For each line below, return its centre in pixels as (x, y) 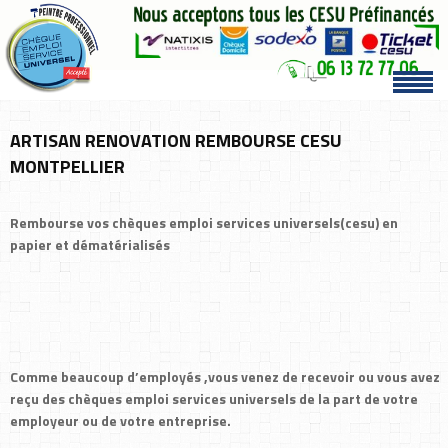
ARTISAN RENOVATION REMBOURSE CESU (176, 140)
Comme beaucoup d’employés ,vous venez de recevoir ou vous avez (225, 376)
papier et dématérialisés (100, 244)
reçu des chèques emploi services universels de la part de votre (214, 398)
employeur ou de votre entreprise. (120, 420)
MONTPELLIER (67, 166)
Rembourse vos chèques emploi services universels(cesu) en (204, 222)
